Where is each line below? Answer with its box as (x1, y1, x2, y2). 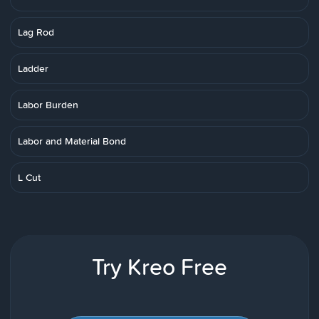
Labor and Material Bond (18, 134, 126, 148)
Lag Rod (18, 25, 54, 39)
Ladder (18, 61, 48, 75)
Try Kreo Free (92, 250, 227, 283)
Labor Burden (18, 98, 78, 112)
